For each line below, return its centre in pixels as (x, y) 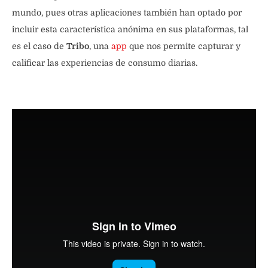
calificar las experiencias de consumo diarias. (105, 63)
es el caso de (39, 46)
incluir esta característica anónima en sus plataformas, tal (130, 30)
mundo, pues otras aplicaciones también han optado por (127, 13)
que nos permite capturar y (185, 46)
